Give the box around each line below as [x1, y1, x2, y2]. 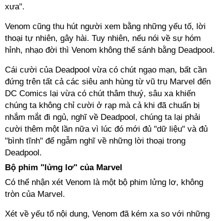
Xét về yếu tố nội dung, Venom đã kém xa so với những [5, 209, 210, 219]
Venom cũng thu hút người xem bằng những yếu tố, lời [5, 22, 206, 31]
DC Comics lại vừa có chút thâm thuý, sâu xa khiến [5, 89, 195, 98]
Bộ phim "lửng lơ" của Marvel [5, 163, 122, 172]
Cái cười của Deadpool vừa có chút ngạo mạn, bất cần [5, 65, 207, 74]
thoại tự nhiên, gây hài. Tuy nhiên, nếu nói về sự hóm [5, 34, 201, 43]
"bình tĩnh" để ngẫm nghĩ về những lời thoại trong [5, 136, 185, 146]
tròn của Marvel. [5, 189, 65, 199]
